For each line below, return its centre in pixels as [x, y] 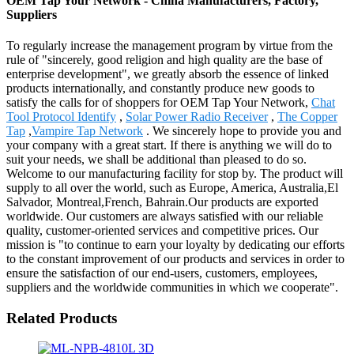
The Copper [307, 116]
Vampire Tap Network [87, 130]
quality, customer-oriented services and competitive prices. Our [162, 230]
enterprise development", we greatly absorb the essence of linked [168, 73]
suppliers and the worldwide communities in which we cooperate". [172, 287]
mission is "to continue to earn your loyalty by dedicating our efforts [175, 244]
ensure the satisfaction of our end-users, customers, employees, [162, 273]
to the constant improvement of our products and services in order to [175, 258]
